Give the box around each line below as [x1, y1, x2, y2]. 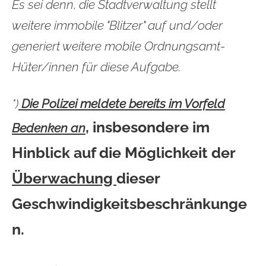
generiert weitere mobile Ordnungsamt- [12, 39, 226, 54]
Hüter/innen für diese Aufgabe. [12, 60, 181, 75]
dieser [116, 169, 160, 188]
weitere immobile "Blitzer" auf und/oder [12, 18, 223, 33]
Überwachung [12, 169, 116, 188]
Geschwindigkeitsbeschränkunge [12, 195, 247, 213]
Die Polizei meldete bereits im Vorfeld [21, 97, 225, 112]
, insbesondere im [85, 118, 210, 137]
